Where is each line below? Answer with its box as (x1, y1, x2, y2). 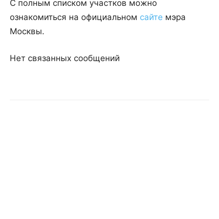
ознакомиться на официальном (10, 12, 140, 22)
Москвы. (10, 26, 44, 37)
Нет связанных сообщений (10, 53, 120, 64)
